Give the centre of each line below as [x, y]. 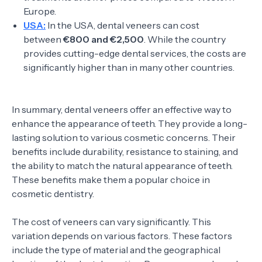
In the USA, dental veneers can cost [123, 25]
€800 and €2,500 [104, 39]
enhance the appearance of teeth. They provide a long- [130, 123]
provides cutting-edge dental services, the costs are [135, 53]
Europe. [40, 11]
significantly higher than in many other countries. [129, 67]
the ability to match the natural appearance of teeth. [122, 166]
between [43, 39]
